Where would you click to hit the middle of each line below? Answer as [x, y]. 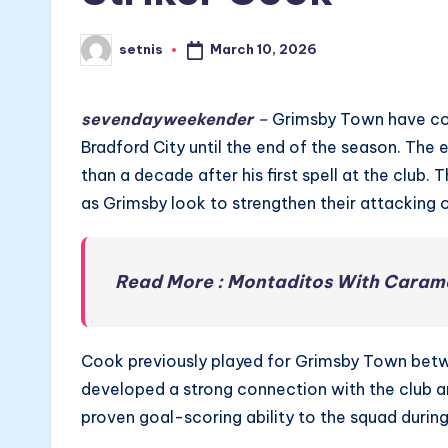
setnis [141, 49]
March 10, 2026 [263, 48]
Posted [105, 55]
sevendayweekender [167, 118]
